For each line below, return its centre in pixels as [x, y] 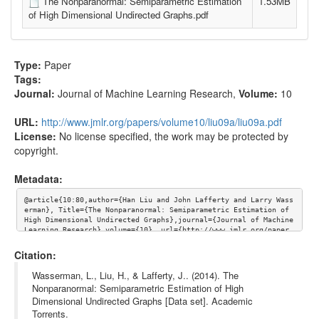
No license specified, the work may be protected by [174, 136]
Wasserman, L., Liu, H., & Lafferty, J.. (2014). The [135, 275]
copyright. [36, 150]
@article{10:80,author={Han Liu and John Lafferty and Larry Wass [158, 200]
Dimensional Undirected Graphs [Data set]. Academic [142, 300]
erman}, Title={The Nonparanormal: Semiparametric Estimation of [156, 210]
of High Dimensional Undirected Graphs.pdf [119, 15]
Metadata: [38, 178]
